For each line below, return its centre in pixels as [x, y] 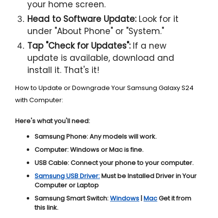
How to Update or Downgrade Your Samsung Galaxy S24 [105, 88]
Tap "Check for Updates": [79, 46]
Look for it [158, 19]
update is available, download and [101, 58]
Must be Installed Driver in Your [148, 176]
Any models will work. [123, 137]
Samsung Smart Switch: [72, 199]
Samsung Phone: [62, 137]
